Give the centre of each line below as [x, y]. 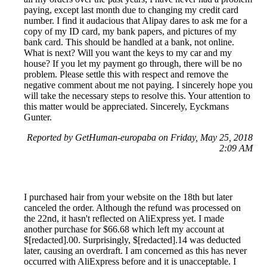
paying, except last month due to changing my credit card [131, 10]
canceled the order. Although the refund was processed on [132, 207]
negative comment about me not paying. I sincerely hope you [138, 85]
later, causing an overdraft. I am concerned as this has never [135, 250]
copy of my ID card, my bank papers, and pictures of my [130, 31]
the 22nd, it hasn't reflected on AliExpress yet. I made [124, 218]
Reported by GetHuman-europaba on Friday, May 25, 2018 [140, 137]
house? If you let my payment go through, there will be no [133, 63]
